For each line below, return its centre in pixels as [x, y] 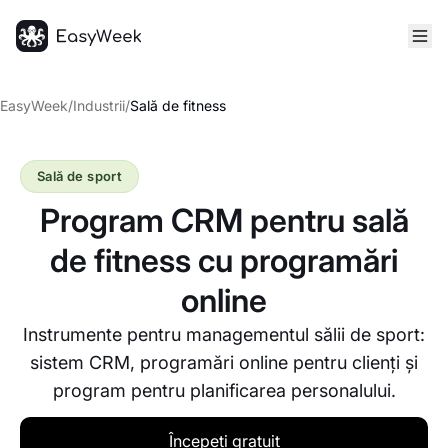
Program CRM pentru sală [224, 220]
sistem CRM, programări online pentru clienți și [224, 362]
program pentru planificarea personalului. [224, 390]
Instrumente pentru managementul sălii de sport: [224, 334]
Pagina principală [79, 63]
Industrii [99, 105]
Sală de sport [80, 176]
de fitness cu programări [224, 260]
